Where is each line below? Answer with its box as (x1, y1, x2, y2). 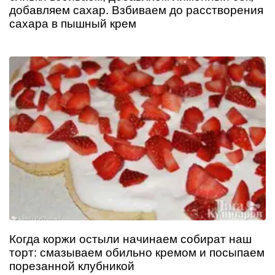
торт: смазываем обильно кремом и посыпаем (9, 246, 265, 260)
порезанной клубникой (9, 260, 134, 273)
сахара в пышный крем (9, 17, 136, 31)
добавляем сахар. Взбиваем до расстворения (9, 4, 263, 17)
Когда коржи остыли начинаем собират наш (9, 233, 252, 246)
